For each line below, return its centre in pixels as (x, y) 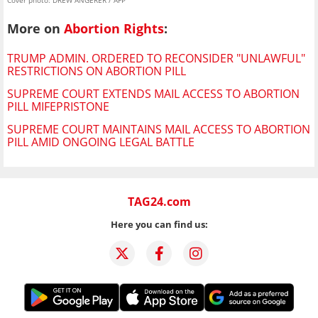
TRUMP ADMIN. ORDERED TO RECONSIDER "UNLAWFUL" (156, 58)
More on (35, 28)
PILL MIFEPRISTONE (58, 106)
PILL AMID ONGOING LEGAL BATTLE (101, 142)
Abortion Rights (114, 28)
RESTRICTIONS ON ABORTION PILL (97, 71)
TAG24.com (159, 201)
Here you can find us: (159, 224)
